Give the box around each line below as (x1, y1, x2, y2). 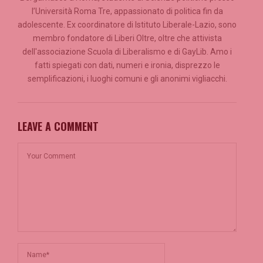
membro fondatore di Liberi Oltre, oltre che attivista (32, 33, 222, 43)
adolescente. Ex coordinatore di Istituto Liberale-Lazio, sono (18, 20, 237, 30)
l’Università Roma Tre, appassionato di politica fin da (31, 6, 223, 16)
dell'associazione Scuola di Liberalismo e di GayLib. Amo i (22, 47, 232, 57)
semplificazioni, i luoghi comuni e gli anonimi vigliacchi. (27, 74, 227, 84)
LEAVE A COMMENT (18, 119, 99, 134)
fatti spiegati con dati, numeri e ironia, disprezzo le (34, 60, 220, 70)
